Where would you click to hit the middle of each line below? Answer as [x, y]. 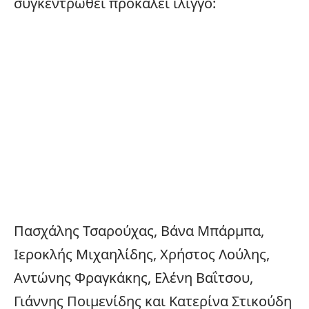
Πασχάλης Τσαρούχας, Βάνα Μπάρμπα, [139, 230]
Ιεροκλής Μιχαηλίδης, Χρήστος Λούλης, [142, 254]
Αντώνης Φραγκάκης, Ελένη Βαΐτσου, [133, 277]
